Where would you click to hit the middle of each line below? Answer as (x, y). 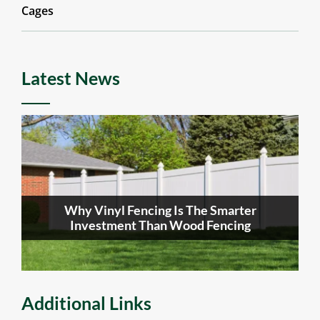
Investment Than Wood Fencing (160, 225)
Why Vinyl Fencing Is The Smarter (160, 210)
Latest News (70, 77)
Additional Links (86, 303)
